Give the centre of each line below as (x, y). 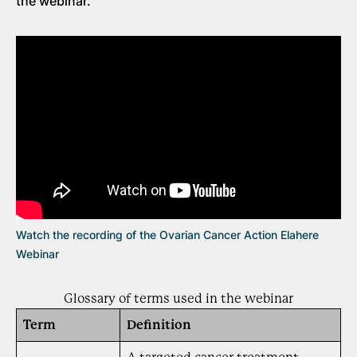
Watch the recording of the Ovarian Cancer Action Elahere (167, 234)
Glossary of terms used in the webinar (178, 298)
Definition (159, 324)
